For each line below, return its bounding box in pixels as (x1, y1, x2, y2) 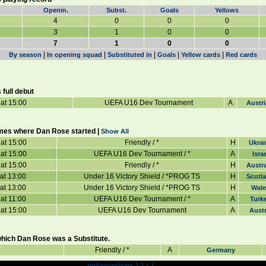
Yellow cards (181, 51, 220, 58)
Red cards (226, 51, 257, 58)
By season (9, 51, 42, 58)
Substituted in (107, 51, 152, 58)
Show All (101, 128, 129, 135)
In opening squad (47, 51, 102, 58)
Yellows (215, 7, 239, 14)
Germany (206, 246, 235, 254)
